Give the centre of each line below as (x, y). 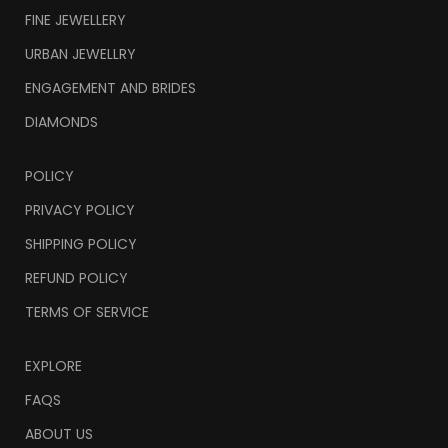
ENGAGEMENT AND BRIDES (110, 88)
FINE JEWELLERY (75, 20)
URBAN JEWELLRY (80, 54)
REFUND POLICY (76, 278)
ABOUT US (59, 434)
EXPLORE (53, 366)
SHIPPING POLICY (81, 244)
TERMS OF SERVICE (87, 312)
